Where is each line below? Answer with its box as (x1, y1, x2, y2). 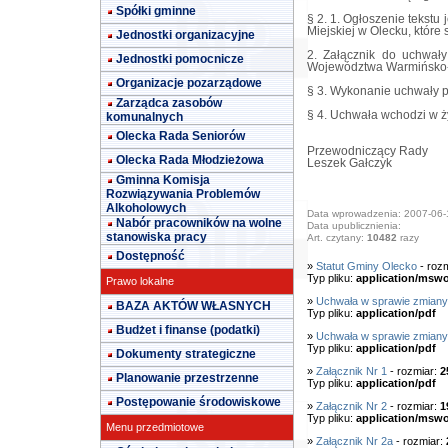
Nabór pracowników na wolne (116, 216, 282, 230)
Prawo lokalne (106, 275, 174, 287)
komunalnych (106, 110, 183, 124)
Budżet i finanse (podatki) (116, 323, 260, 337)
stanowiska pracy (106, 230, 207, 244)
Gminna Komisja (116, 173, 210, 187)
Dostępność (116, 249, 185, 263)
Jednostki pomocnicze (116, 52, 244, 66)
